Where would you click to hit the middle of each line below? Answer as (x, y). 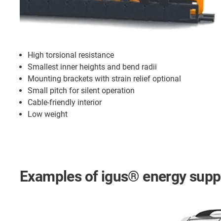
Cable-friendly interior (65, 102)
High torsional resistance (71, 55)
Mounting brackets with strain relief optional (104, 78)
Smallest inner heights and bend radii (92, 67)
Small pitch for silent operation (81, 90)
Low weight (48, 114)
